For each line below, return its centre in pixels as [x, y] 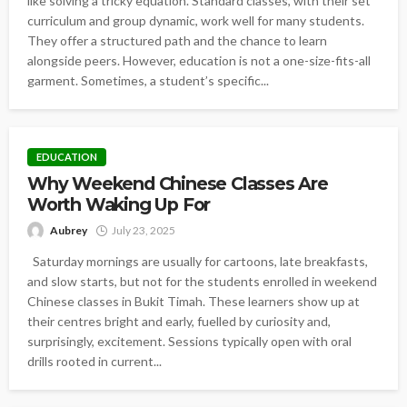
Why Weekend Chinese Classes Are [178, 184]
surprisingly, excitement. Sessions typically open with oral [189, 342]
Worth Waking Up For [119, 205]
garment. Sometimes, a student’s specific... [148, 81]
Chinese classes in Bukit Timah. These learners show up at [194, 302]
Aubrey [69, 231]
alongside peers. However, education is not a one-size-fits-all [199, 61]
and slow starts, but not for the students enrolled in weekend [202, 282]
